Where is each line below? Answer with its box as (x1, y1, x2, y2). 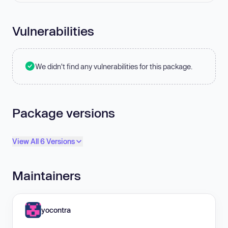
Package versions (12, 105, 115, 120)
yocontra (41, 205, 71, 214)
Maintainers (12, 168, 81, 183)
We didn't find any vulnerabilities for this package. (35, 62, 192, 71)
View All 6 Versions (12, 137, 75, 146)
